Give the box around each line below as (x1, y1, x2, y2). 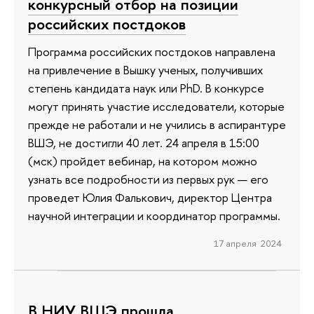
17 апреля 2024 (213, 237, 282, 250)
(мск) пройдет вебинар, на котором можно (28, 153, 257, 170)
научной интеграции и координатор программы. (28, 207, 280, 224)
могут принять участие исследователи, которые (28, 98, 285, 115)
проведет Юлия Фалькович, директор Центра (28, 189, 272, 206)
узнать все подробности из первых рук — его (28, 171, 268, 188)
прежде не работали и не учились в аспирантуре (28, 116, 286, 133)
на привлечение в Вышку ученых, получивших (28, 62, 263, 78)
